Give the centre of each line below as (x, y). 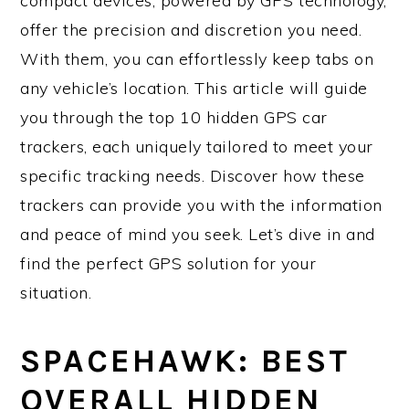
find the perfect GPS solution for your (168, 263)
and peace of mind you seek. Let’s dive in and (198, 234)
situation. (56, 293)
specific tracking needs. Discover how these (193, 176)
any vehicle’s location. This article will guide (194, 88)
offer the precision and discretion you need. (191, 30)
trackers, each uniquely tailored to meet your (197, 147)
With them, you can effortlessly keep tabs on (197, 59)
